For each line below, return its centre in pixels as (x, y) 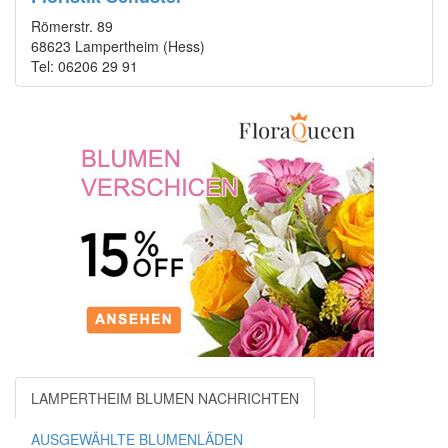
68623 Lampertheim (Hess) (118, 46)
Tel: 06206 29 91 (84, 66)
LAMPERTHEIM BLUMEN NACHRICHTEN (165, 398)
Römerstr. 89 (72, 26)
